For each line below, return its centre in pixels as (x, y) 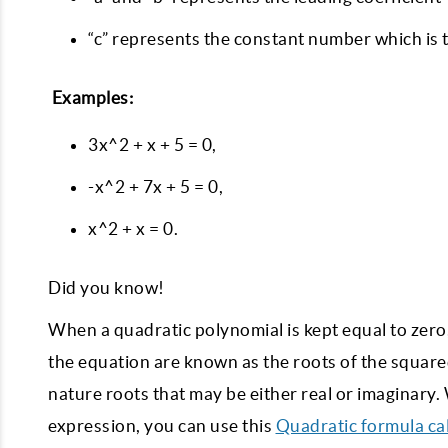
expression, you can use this (162, 425)
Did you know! (110, 287)
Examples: (92, 97)
